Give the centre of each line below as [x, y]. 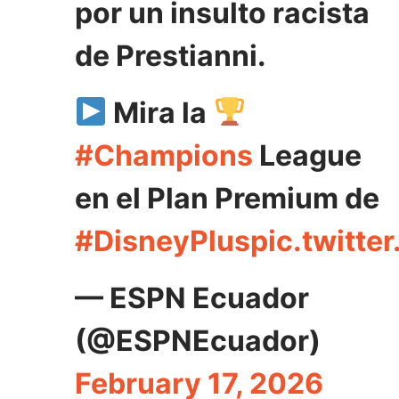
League [307, 155]
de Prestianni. [171, 56]
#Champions [164, 155]
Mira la [160, 113]
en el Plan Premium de [227, 198]
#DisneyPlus [163, 241]
